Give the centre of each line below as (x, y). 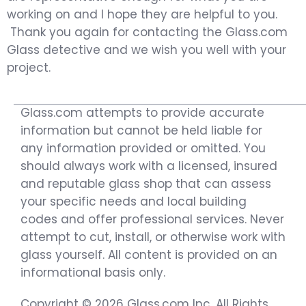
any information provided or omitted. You (143, 148)
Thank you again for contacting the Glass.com (147, 32)
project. (29, 67)
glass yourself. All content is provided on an (149, 254)
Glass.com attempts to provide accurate (142, 112)
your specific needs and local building (134, 201)
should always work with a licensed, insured (149, 166)
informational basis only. (93, 272)
